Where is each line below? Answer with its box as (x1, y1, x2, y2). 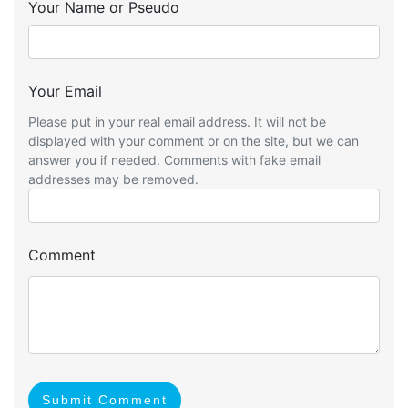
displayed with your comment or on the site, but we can (28, 132, 359, 148)
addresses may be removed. (28, 170, 199, 187)
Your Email (28, 81, 102, 100)
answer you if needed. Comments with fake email (28, 151, 321, 168)
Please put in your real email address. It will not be (28, 113, 326, 129)
